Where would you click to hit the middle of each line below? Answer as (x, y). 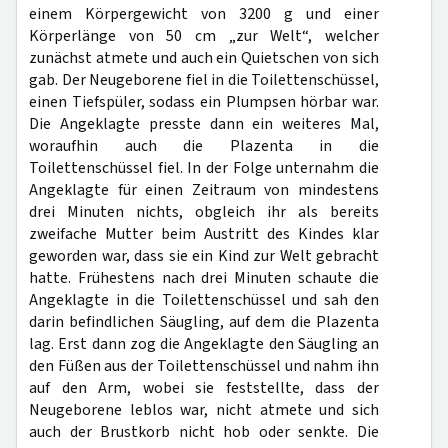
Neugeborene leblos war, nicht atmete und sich (204, 410)
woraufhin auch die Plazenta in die (204, 146)
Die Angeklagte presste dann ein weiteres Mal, (204, 124)
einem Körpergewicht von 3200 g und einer (204, 14)
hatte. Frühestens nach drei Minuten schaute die (204, 278)
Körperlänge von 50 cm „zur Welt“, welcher (204, 36)
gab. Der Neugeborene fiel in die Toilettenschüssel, (204, 80)
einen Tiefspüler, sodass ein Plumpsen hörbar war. (204, 102)
